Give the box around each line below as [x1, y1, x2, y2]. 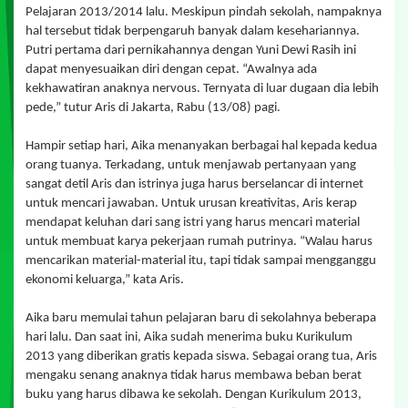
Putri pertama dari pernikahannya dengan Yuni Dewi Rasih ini [25, 43, 356, 57]
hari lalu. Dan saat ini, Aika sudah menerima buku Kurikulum [25, 330, 352, 344]
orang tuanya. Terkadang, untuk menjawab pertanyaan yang [25, 158, 356, 172]
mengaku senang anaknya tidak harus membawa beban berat [25, 368, 362, 382]
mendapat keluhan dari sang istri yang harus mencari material [25, 215, 360, 229]
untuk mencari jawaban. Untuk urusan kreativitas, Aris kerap [25, 196, 357, 210]
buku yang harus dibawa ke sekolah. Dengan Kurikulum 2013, [25, 387, 362, 402]
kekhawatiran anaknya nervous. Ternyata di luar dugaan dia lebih [25, 81, 379, 96]
